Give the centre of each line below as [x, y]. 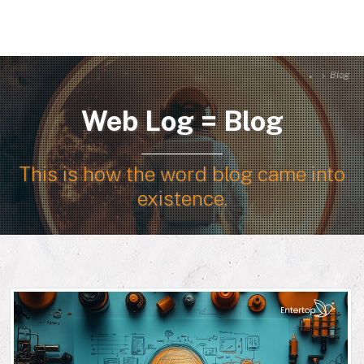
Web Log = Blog [182, 121]
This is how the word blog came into [182, 174]
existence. [182, 198]
